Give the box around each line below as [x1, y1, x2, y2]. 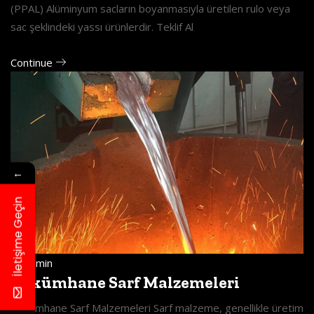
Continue [11, 55, 55, 70]
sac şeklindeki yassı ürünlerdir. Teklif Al [11, 20, 193, 34]
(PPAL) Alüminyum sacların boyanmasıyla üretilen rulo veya [11, 1, 290, 16]
